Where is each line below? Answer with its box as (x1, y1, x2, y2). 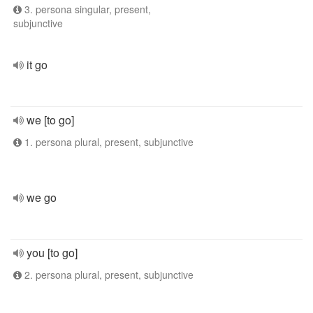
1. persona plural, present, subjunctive (22, 135, 194, 149)
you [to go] (27, 245, 78, 261)
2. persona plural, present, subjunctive (22, 268, 194, 282)
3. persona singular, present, (22, 2, 151, 16)
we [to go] (27, 112, 74, 128)
